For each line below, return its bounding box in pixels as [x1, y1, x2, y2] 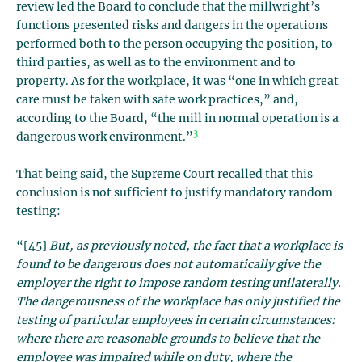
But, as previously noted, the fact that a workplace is [49, 241, 343, 252]
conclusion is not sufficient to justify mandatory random [16, 187, 333, 199]
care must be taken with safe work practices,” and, [16, 95, 298, 106]
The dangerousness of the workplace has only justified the [16, 297, 340, 308]
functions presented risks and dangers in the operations [16, 20, 328, 32]
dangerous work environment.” [16, 132, 193, 143]
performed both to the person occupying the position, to [16, 39, 333, 50]
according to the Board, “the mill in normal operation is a [16, 113, 339, 124]
